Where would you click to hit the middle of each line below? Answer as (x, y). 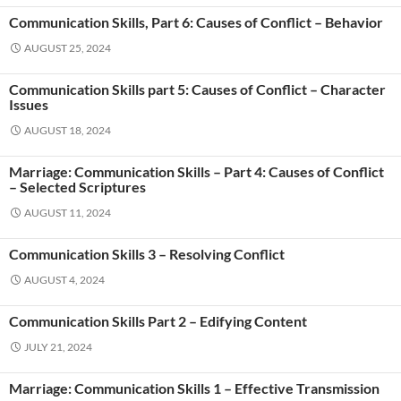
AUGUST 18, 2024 (68, 130)
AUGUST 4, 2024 (64, 280)
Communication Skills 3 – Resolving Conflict (147, 254)
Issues (29, 104)
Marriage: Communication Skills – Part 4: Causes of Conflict (196, 171)
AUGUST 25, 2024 (68, 48)
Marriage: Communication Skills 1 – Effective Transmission (194, 388)
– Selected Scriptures (77, 187)
